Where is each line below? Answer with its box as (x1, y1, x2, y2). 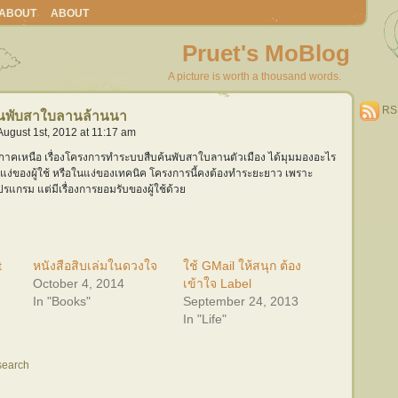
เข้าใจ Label (182, 276, 251, 291)
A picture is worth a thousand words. (168, 70, 341, 83)
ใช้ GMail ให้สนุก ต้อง (182, 259, 301, 273)
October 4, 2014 (33, 276, 125, 291)
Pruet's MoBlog (182, 40, 350, 67)
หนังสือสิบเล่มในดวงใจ (33, 259, 158, 273)
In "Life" (182, 312, 227, 326)
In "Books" (33, 294, 92, 308)
